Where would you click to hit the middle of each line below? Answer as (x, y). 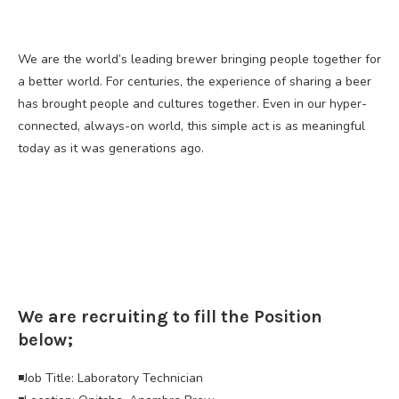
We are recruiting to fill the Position (170, 316)
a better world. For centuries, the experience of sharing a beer (195, 81)
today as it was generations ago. (111, 148)
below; (45, 339)
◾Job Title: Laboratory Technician (110, 378)
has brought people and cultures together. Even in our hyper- (192, 103)
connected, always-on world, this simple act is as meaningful (191, 126)
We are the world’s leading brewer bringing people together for (199, 59)
